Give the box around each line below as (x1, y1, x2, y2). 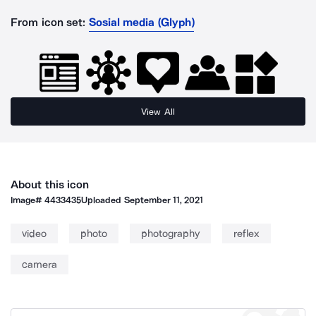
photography (141, 227, 200, 240)
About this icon (11, 178, 90, 191)
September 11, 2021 (123, 195, 204, 205)
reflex (233, 227, 260, 240)
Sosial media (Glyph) (88, 16, 195, 29)
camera (22, 258, 57, 271)
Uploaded (81, 195, 124, 205)
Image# (11, 195, 45, 205)
